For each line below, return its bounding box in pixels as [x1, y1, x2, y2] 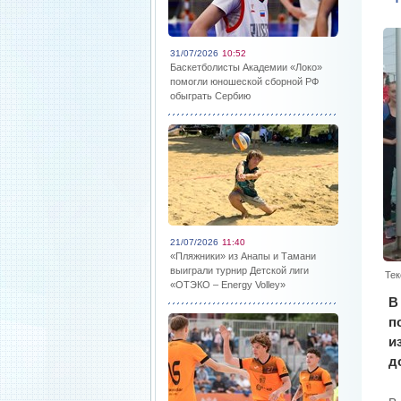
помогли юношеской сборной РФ [170, 76, 319, 87]
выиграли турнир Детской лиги [170, 265, 309, 276]
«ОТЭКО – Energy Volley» [170, 279, 286, 290]
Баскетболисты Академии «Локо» [170, 62, 322, 73]
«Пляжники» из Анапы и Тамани [170, 251, 316, 261]
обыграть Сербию [170, 90, 251, 101]
